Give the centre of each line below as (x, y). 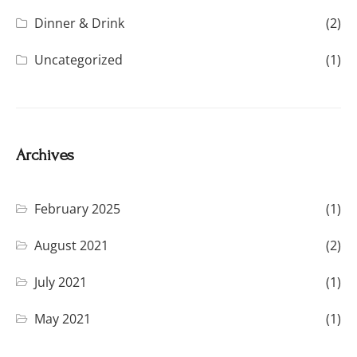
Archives (45, 155)
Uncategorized (79, 59)
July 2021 (61, 282)
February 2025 (78, 208)
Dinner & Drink (80, 23)
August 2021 (72, 245)
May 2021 (63, 318)
